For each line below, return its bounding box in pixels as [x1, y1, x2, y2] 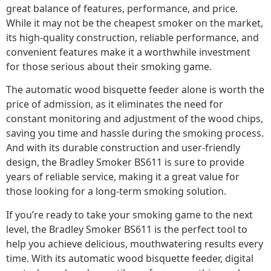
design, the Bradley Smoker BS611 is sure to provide [6, 155, 244, 169]
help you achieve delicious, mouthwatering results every [6, 237, 263, 250]
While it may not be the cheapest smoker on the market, [6, 16, 263, 30]
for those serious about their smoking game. [6, 59, 212, 73]
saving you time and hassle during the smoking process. [6, 126, 264, 140]
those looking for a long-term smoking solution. [6, 184, 226, 198]
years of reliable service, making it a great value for [6, 170, 240, 184]
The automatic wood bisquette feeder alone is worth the [6, 83, 264, 97]
